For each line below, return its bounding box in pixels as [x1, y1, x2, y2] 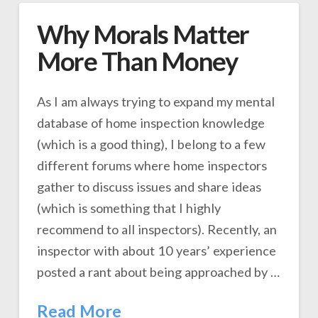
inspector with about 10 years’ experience [36, 242, 276, 258]
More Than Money [36, 45, 238, 77]
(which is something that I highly [36, 199, 221, 216]
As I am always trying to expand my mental [36, 93, 275, 109]
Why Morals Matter [36, 18, 250, 50]
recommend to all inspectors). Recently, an [36, 221, 277, 237]
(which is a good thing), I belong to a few [36, 136, 265, 152]
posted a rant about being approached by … [36, 263, 280, 280]
